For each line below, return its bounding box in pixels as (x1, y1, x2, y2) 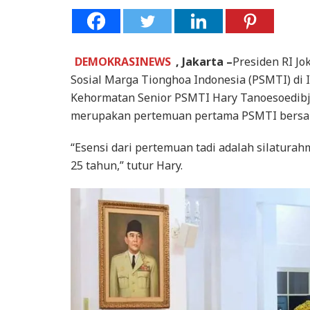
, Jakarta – (175, 54, 232, 69)
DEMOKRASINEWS (75, 54, 172, 69)
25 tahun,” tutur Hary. (71, 158, 183, 173)
